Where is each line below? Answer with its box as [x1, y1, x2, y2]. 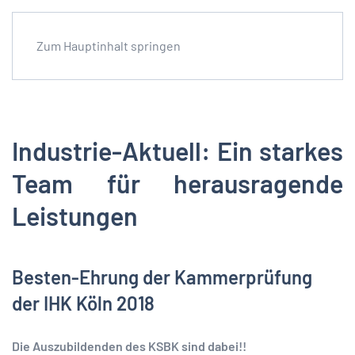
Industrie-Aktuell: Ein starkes [12, 136, 343, 166]
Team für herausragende [12, 168, 343, 198]
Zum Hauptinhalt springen [36, 38, 181, 53]
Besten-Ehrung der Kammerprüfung [12, 265, 312, 288]
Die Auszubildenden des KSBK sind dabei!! [12, 338, 246, 353]
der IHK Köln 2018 [12, 292, 155, 315]
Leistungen [12, 200, 138, 231]
